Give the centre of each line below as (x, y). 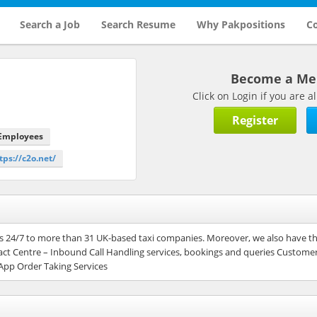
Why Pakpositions (241, 24)
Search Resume (138, 24)
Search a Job (50, 24)
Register (255, 120)
